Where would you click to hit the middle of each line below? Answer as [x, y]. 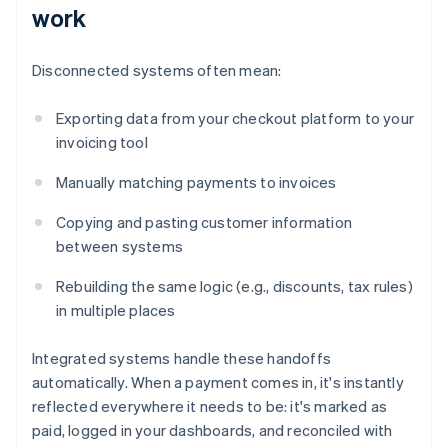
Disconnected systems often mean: [157, 70]
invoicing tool [102, 142]
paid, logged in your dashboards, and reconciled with [212, 430]
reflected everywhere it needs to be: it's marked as [210, 406]
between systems [119, 246]
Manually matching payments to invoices [196, 182]
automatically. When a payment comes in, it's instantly [218, 382]
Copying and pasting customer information [204, 222]
